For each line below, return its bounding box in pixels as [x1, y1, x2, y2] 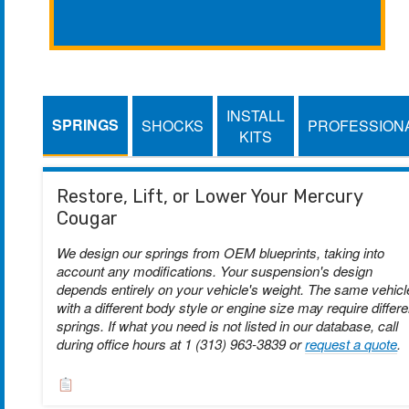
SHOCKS [142, 115, 204, 137]
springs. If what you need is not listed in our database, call [57, 315, 399, 335]
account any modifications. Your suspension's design [57, 260, 373, 280]
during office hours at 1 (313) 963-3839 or [57, 333, 306, 353]
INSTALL [226, 104, 286, 126]
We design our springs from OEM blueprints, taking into [57, 242, 385, 262]
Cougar [57, 206, 119, 229]
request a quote [305, 333, 398, 353]
